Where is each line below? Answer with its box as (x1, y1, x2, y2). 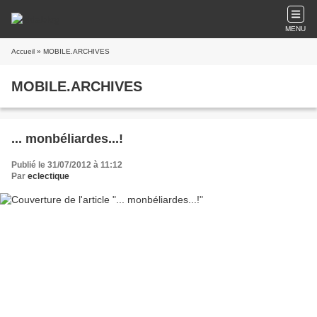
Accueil (11, 47, 35, 55)
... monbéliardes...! (11, 132, 123, 146)
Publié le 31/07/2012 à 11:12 (11, 160, 122, 170)
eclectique (28, 171, 69, 181)
